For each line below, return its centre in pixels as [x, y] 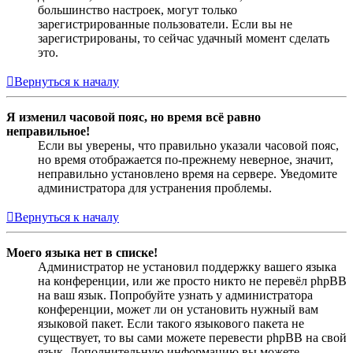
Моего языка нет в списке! [82, 252]
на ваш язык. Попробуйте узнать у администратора [175, 295]
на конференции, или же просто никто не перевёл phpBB [192, 281]
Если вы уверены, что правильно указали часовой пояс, [188, 145]
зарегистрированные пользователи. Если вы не [165, 24]
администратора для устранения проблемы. [155, 188]
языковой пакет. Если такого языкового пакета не [171, 323]
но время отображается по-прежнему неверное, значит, [186, 159]
